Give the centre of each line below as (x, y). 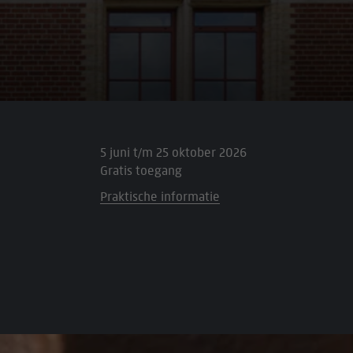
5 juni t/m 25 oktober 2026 (173, 152)
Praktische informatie (160, 196)
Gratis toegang (141, 170)
